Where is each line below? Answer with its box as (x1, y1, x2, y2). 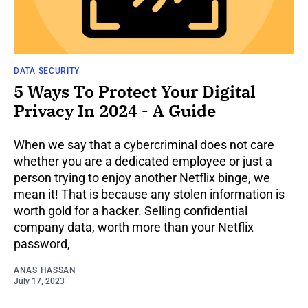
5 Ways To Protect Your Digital (14, 80, 256, 102)
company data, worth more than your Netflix (14, 219, 254, 234)
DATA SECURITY (14, 65, 80, 76)
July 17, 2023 (14, 276, 65, 286)
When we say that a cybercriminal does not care (14, 137, 274, 152)
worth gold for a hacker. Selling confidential (14, 203, 247, 218)
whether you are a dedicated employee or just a (14, 153, 272, 168)
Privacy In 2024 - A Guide (14, 99, 216, 122)
